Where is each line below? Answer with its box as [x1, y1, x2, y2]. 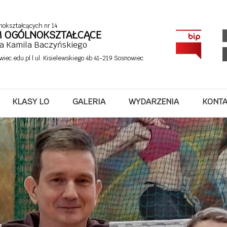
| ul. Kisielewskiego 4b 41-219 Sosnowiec [32, 54, 143, 62]
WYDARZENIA [129, 96, 179, 107]
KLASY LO [12, 96, 49, 107]
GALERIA [72, 96, 105, 107]
